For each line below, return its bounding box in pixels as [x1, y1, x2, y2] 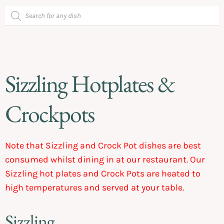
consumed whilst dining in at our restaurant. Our [5, 153, 205, 165]
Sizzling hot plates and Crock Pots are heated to [5, 167, 200, 179]
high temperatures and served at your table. [5, 181, 186, 193]
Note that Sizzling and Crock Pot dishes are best [5, 139, 201, 151]
